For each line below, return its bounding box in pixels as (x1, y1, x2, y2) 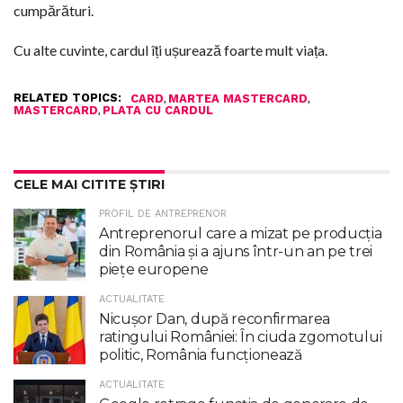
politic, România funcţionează (99, 345, 302, 363)
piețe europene (99, 260, 209, 278)
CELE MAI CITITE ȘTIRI (13, 175, 165, 193)
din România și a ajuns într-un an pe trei (99, 242, 372, 260)
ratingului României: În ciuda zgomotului (99, 327, 382, 345)
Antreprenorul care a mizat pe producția (99, 224, 382, 242)
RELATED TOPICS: (13, 90, 121, 104)
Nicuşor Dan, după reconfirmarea (99, 309, 331, 327)
